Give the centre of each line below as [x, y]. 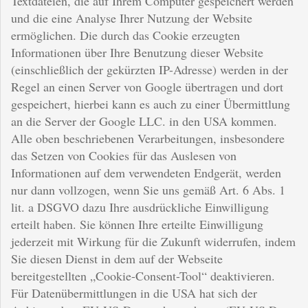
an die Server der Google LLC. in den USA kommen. [144, 121]
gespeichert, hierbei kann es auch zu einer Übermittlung [151, 103]
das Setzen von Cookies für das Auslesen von [124, 155]
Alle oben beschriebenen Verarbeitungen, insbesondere [148, 138]
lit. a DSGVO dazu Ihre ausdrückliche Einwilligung [140, 207]
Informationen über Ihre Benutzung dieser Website [137, 52]
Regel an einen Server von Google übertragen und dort [147, 86]
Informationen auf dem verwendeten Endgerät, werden [146, 172]
